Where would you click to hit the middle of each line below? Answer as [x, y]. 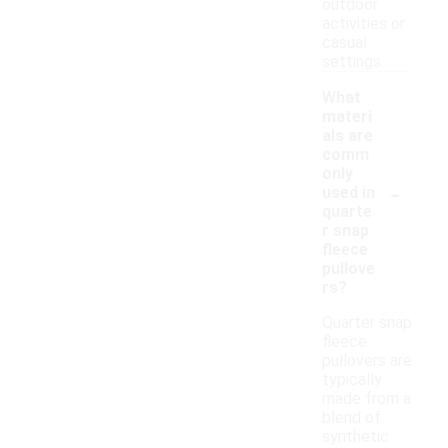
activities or [363, 24]
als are [347, 136]
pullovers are [367, 361]
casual [344, 43]
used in [348, 193]
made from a [366, 399]
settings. [353, 62]
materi [347, 117]
